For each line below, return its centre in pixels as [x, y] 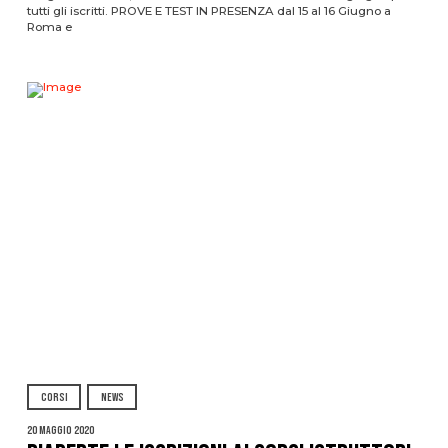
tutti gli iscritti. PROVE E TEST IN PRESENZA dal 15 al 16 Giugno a [208, 11]
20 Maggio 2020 [60, 430]
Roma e [49, 27]
